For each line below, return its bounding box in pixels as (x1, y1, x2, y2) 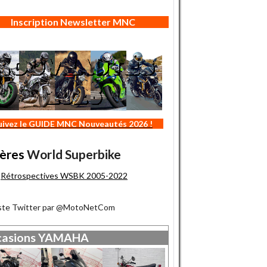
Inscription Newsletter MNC (10, 16, 135, 27)
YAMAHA (38, 231, 89, 244)
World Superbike (27, 147, 121, 162)
